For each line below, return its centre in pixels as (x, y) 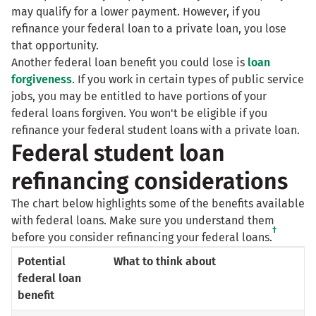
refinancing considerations (150, 182)
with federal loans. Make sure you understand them (143, 221)
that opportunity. (55, 46)
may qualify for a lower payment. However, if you (136, 12)
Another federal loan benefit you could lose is (129, 63)
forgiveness (42, 80)
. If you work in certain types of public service (188, 80)
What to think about (165, 262)
